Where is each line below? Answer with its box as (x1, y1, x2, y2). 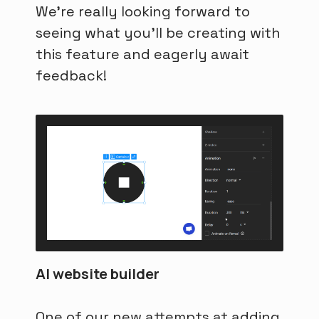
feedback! (36, 66, 107, 85)
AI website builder (36, 264, 159, 284)
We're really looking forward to (36, 2, 250, 21)
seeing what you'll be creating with (36, 23, 281, 42)
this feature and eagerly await (36, 45, 249, 63)
